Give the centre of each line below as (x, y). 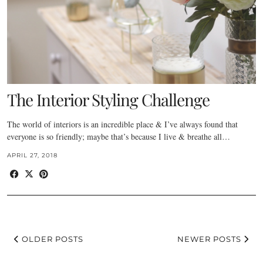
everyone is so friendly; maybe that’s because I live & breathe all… (119, 136)
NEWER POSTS (210, 239)
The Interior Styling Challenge (108, 99)
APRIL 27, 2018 (32, 155)
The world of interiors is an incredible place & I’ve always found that (122, 124)
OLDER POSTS (51, 239)
